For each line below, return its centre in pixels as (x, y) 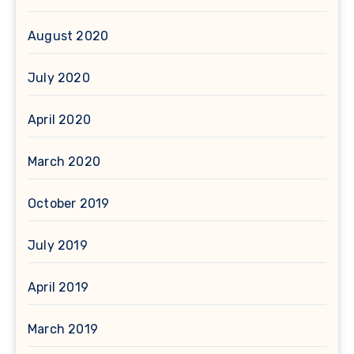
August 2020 (68, 36)
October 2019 (69, 204)
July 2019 (58, 246)
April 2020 (59, 120)
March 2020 (64, 162)
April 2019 (58, 288)
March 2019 (63, 330)
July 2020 (59, 78)
